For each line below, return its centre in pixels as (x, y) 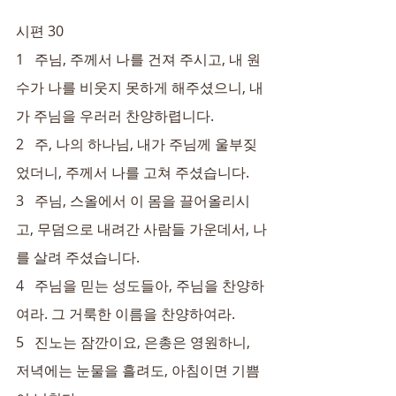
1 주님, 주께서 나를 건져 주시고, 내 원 (138, 59)
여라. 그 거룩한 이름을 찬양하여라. (126, 314)
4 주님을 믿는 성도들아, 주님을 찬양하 (140, 286)
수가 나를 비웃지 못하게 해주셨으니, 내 (140, 88)
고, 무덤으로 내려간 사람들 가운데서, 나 (141, 229)
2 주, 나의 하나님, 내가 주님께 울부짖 (137, 144)
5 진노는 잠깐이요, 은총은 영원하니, (135, 342)
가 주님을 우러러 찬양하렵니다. (115, 116)
